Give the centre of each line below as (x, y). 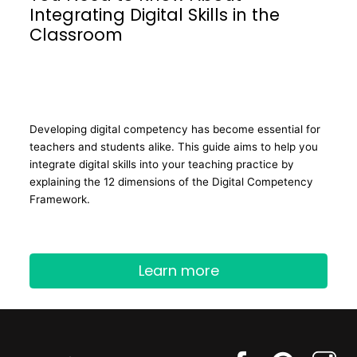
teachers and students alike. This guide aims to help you (174, 147)
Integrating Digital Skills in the (155, 14)
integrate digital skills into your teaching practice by (162, 164)
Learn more (178, 271)
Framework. (60, 199)
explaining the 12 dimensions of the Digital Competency (171, 182)
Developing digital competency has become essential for (175, 129)
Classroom (76, 34)
